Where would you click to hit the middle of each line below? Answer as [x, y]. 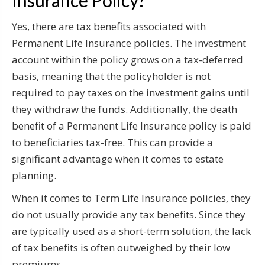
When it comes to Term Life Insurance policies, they [131, 198]
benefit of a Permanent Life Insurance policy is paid [132, 125]
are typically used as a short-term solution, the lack [131, 231]
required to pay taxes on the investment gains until [131, 92]
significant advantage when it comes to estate [118, 159]
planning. [34, 175]
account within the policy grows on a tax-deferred [127, 59]
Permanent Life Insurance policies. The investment [129, 43]
